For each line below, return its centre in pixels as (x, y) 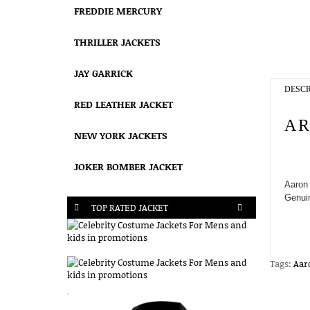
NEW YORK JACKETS (121, 135)
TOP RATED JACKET (130, 208)
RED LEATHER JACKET (124, 104)
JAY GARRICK (103, 73)
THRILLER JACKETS (117, 42)
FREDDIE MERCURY (118, 11)
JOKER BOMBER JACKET (128, 166)
